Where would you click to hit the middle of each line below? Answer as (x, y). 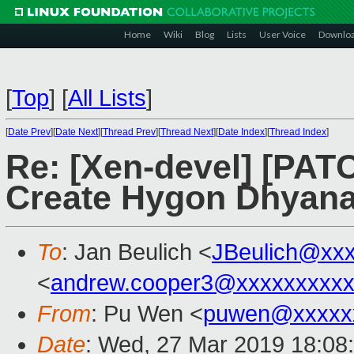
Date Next (77, 132)
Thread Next (187, 132)
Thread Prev (129, 132)
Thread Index (298, 132)
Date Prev (29, 132)
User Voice (282, 34)
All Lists (107, 98)
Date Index (241, 132)
